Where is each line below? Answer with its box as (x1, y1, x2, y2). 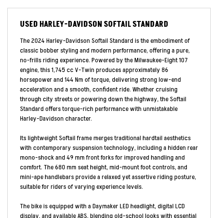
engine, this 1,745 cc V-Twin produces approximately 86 (20, 65, 168, 74)
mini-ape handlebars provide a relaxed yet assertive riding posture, (20, 172, 196, 182)
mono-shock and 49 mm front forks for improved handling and (20, 153, 185, 162)
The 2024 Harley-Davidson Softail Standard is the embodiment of (20, 36, 190, 45)
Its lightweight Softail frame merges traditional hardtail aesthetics (20, 133, 191, 143)
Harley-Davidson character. (20, 114, 92, 123)
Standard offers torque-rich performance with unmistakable (20, 104, 178, 113)
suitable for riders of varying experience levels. (20, 182, 143, 191)
